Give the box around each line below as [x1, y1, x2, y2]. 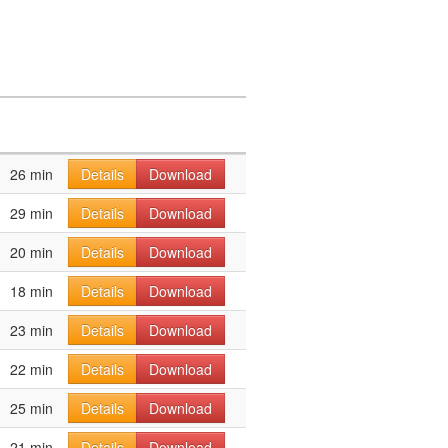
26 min [10, 164, 53, 184]
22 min [10, 359, 53, 379]
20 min [10, 242, 53, 262]
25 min [10, 398, 53, 418]
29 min [10, 203, 53, 223]
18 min [10, 281, 53, 301]
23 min [10, 320, 53, 340]
